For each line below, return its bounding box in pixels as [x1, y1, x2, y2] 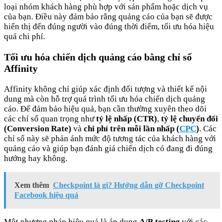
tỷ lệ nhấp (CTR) [96, 113, 157, 123]
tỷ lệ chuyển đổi [161, 113, 218, 123]
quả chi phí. [4, 32, 45, 42]
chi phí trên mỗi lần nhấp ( [84, 123, 179, 133]
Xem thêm [14, 180, 49, 189]
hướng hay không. [4, 153, 67, 163]
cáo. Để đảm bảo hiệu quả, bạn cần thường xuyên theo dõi [4, 104, 207, 113]
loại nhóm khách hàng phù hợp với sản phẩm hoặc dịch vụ [4, 2, 208, 12]
